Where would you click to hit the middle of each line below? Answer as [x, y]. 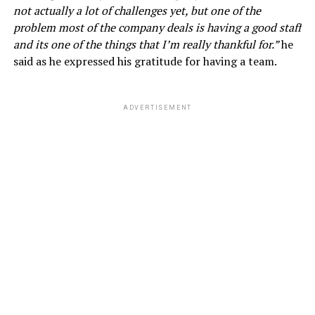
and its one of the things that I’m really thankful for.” [147, 45]
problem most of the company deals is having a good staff [157, 28]
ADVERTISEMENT [157, 108]
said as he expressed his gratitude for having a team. [145, 62]
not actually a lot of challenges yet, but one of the [137, 11]
